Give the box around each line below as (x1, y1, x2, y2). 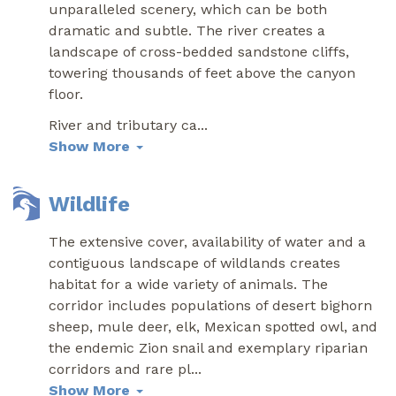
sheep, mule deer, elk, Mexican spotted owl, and (49, 317, 377, 335)
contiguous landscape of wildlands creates (49, 254, 340, 271)
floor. (49, 85, 83, 103)
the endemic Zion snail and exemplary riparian (49, 339, 368, 356)
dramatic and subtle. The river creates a (49, 21, 325, 39)
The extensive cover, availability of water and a (49, 232, 366, 250)
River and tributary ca (49, 116, 197, 133)
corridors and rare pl (49, 360, 191, 377)
